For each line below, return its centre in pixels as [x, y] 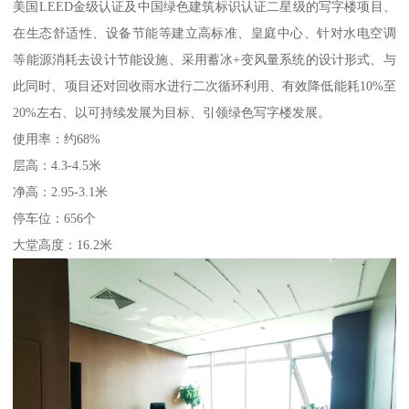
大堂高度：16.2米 [63, 245]
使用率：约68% [57, 139]
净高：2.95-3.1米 [61, 192]
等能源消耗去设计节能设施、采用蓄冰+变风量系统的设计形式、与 [204, 60]
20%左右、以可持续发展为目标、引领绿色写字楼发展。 [172, 113]
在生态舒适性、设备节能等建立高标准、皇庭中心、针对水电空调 [204, 33]
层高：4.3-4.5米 [58, 166]
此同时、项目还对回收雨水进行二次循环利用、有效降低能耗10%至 [204, 86]
